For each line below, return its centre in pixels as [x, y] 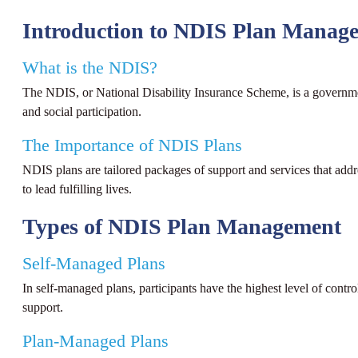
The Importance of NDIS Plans [132, 146]
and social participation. [82, 111]
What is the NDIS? [90, 68]
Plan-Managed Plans [95, 342]
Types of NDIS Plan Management [182, 226]
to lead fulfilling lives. [77, 189]
